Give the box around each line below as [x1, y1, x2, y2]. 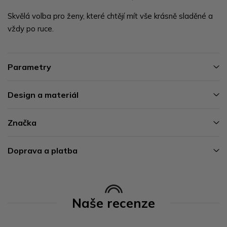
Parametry [8, 61, 51, 72]
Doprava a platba [8, 145, 78, 156]
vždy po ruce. [8, 23, 54, 33]
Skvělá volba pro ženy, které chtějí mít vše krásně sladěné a [8, 11, 213, 21]
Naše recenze [72, 195, 155, 211]
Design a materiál [8, 89, 79, 100]
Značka [8, 117, 36, 128]
